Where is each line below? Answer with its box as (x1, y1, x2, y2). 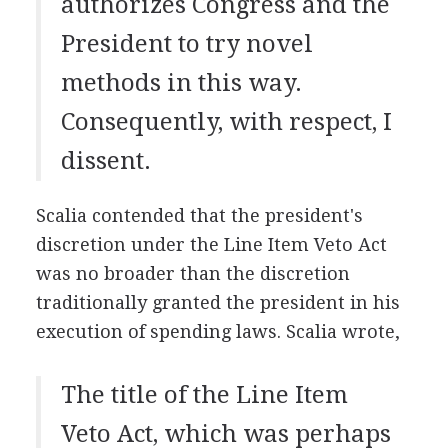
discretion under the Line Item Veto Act (35, 233, 387, 255)
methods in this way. (60, 68, 302, 97)
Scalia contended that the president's (35, 204, 363, 226)
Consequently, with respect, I (60, 107, 392, 136)
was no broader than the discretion (35, 262, 350, 284)
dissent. (60, 146, 151, 175)
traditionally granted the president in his (35, 291, 400, 313)
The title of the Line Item (60, 380, 348, 409)
